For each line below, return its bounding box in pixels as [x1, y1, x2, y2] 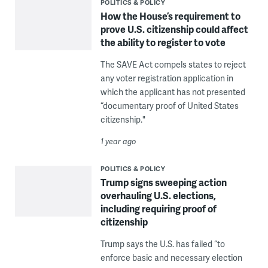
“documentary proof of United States [100, 100, 239, 112]
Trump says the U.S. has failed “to [100, 238, 225, 250]
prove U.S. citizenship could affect [100, 22, 248, 36]
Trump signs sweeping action [100, 175, 227, 190]
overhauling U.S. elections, [100, 188, 216, 203]
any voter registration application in [100, 72, 233, 84]
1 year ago [100, 136, 136, 147]
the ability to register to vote [100, 35, 226, 50]
